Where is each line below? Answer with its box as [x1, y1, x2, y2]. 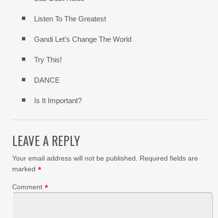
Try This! [34, 55, 62, 64]
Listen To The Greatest [34, 15, 106, 23]
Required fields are [140, 154, 198, 163]
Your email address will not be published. [12, 154, 138, 163]
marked [12, 165, 36, 173]
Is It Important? [34, 96, 82, 105]
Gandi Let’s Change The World [34, 35, 131, 44]
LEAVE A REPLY [12, 131, 80, 150]
